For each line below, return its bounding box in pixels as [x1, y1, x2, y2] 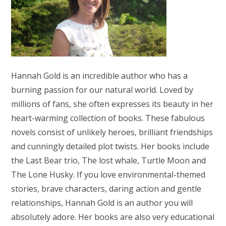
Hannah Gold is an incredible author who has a [11, 70, 188, 81]
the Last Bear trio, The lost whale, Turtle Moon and [11, 154, 206, 166]
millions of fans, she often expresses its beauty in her [11, 98, 214, 109]
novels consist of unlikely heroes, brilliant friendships [11, 126, 213, 138]
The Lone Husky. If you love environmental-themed [11, 168, 206, 180]
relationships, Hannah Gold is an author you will [11, 197, 193, 208]
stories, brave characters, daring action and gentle [11, 183, 202, 194]
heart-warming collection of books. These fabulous [11, 112, 205, 124]
